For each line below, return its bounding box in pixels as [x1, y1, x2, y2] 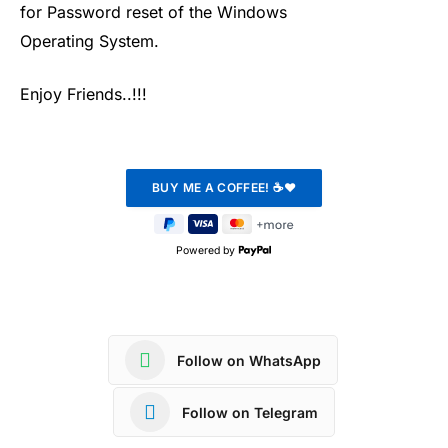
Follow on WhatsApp [177, 351, 321, 369]
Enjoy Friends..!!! [20, 84, 147, 105]
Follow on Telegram [182, 403, 318, 421]
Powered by [175, 244, 238, 258]
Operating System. [20, 30, 159, 51]
